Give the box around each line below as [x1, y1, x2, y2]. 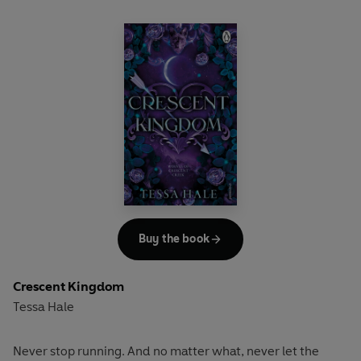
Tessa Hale [13, 298, 74, 314]
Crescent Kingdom [13, 278, 124, 294]
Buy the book [139, 232, 210, 247]
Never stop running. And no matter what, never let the [13, 342, 319, 359]
